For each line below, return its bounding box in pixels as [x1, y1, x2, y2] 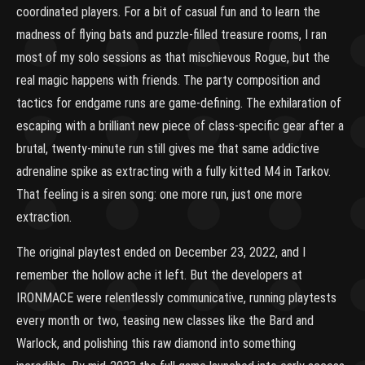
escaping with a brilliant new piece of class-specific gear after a [16, 118, 344, 134]
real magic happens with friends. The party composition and [16, 73, 320, 88]
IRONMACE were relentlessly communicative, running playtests [16, 290, 336, 306]
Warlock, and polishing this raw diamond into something [16, 336, 296, 351]
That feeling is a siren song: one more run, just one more [16, 187, 302, 202]
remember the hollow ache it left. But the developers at [16, 267, 302, 283]
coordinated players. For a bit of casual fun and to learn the [16, 4, 320, 20]
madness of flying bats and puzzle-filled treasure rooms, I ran [16, 27, 327, 42]
